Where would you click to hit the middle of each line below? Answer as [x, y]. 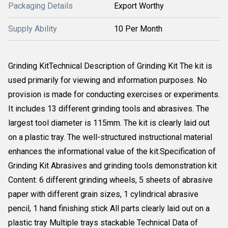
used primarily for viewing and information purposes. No [108, 80]
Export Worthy [139, 6]
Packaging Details [40, 6]
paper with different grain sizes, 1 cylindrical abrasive [103, 194]
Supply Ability [33, 29]
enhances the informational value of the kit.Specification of [112, 151]
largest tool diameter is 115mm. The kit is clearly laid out [109, 123]
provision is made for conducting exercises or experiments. [114, 94]
